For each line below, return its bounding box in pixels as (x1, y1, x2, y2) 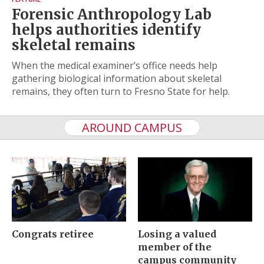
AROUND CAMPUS (76, 120, 188, 136)
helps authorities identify (12, 21, 201, 39)
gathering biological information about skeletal (12, 72, 222, 85)
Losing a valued (138, 228, 216, 240)
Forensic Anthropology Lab (12, 5, 212, 24)
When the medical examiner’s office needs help (12, 59, 217, 72)
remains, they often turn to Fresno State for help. (12, 85, 230, 98)
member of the (138, 241, 212, 253)
